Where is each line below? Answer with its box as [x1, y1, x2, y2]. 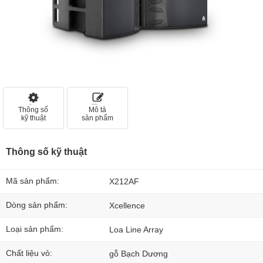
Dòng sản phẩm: [6, 200, 68, 210]
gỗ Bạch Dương [109, 249, 168, 258]
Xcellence [109, 201, 145, 210]
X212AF [109, 177, 139, 186]
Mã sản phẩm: [6, 176, 59, 186]
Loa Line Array [109, 225, 163, 234]
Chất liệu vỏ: [6, 248, 52, 258]
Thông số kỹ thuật [6, 147, 87, 157]
